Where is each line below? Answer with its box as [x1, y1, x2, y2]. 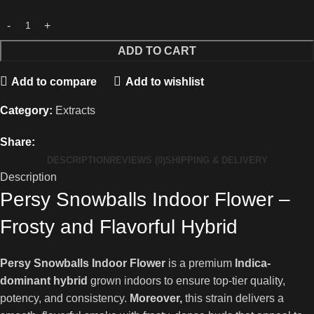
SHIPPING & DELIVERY [165, 155, 268, 165]
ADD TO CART [118, 45, 196, 57]
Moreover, [130, 292, 182, 304]
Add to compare [11, 75, 97, 88]
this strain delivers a [182, 292, 284, 304]
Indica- [235, 257, 271, 269]
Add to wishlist [125, 75, 204, 88]
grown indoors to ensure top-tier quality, [88, 275, 285, 287]
